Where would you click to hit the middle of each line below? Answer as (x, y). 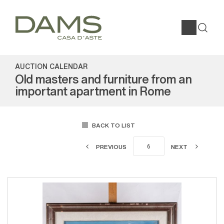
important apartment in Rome (93, 90)
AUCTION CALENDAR (51, 66)
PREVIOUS (111, 146)
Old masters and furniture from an (103, 78)
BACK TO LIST (113, 125)
